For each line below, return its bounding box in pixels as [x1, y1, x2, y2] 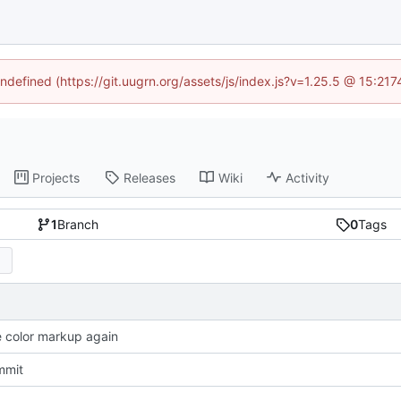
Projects [32, 169, 81, 185]
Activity [286, 169, 330, 185]
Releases [124, 169, 176, 185]
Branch [57, 217, 99, 233]
